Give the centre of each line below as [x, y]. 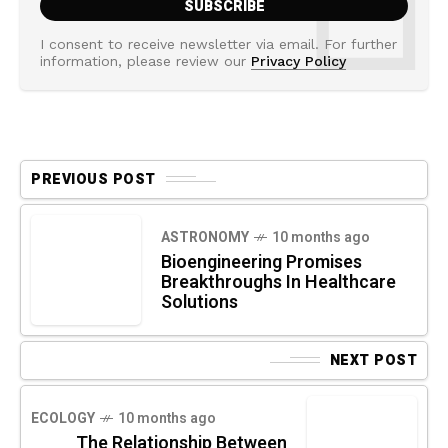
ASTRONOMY [205, 237]
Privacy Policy [298, 60]
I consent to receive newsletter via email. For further [218, 43]
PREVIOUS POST [93, 179]
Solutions [199, 302]
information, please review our [145, 60]
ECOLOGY [63, 418]
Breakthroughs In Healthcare [278, 282]
